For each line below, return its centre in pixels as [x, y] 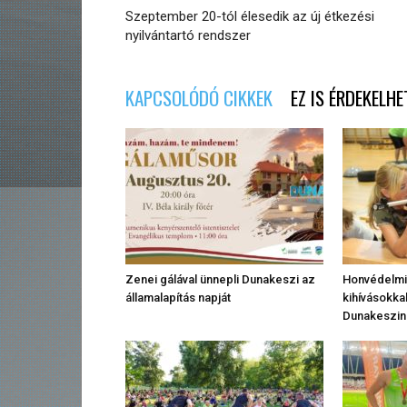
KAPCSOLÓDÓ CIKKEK [199, 98]
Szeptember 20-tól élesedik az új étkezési [250, 17]
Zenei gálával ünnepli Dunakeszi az [220, 280]
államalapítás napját [178, 298]
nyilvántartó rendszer [188, 36]
